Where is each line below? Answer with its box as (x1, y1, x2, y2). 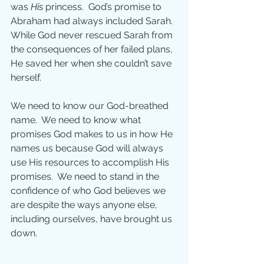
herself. (11, 72, 44, 84)
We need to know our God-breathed (11, 100, 171, 112)
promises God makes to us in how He (11, 128, 175, 140)
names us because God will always (11, 143, 166, 154)
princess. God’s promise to (43, 1, 164, 13)
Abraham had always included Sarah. (11, 15, 175, 27)
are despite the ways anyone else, (11, 199, 160, 211)
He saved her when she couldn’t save (11, 58, 174, 70)
